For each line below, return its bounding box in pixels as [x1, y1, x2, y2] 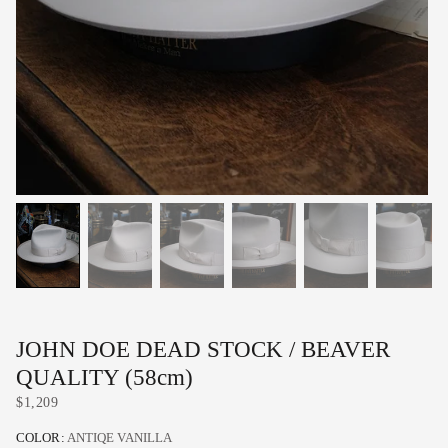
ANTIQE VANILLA [66, 431, 173, 446]
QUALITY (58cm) [16, 365, 193, 391]
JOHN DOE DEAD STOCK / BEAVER [16, 337, 390, 363]
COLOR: [16, 431, 67, 446]
